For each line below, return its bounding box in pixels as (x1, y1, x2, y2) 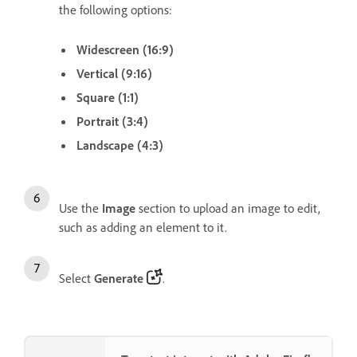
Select (59, 270, 94, 287)
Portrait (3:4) (76, 113, 148, 130)
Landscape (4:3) (76, 137, 163, 154)
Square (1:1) (76, 89, 139, 106)
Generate (94, 270, 143, 287)
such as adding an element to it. (59, 219, 227, 236)
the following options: (59, 2, 172, 18)
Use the (59, 200, 102, 217)
